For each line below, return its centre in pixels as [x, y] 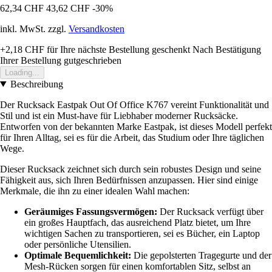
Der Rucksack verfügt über [210, 211]
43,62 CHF [68, 8]
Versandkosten [97, 29]
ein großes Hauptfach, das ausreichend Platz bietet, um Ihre [138, 222]
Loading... [22, 72]
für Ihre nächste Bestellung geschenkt [117, 49]
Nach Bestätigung [227, 49]
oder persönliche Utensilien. [78, 244]
